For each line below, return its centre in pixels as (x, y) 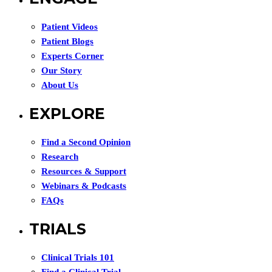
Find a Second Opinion (86, 142)
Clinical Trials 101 (78, 257)
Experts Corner (73, 56)
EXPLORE (67, 114)
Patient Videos (70, 27)
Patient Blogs (67, 41)
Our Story (62, 70)
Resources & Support (84, 171)
